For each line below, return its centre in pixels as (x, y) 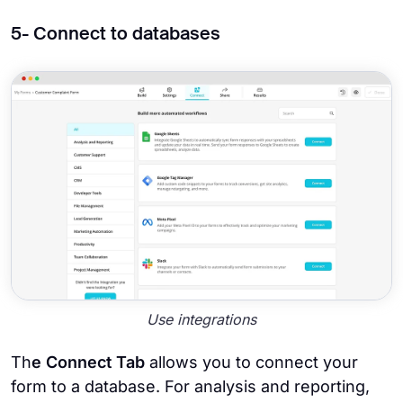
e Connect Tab (88, 362)
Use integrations (201, 320)
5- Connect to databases (116, 36)
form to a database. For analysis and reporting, (190, 386)
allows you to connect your (251, 362)
